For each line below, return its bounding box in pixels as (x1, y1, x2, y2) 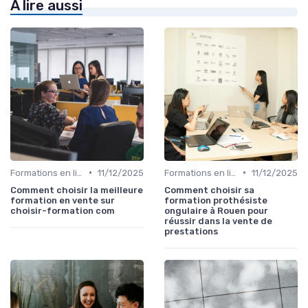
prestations (164, 225, 218, 236)
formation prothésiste (164, 195, 267, 206)
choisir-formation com (10, 205, 115, 216)
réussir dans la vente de (164, 215, 272, 226)
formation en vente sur (10, 195, 115, 206)
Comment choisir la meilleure (10, 184, 143, 195)
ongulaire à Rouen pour (164, 205, 268, 216)
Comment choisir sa (164, 184, 254, 195)
